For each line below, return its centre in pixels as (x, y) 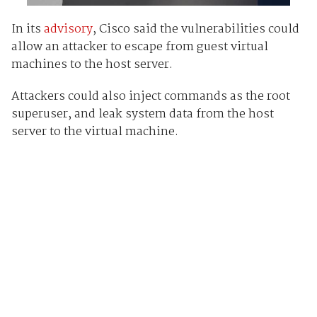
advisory (68, 29)
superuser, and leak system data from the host (142, 114)
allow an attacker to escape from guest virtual (139, 47)
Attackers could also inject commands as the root (150, 96)
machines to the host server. (92, 64)
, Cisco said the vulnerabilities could (196, 29)
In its (27, 29)
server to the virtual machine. (94, 132)
